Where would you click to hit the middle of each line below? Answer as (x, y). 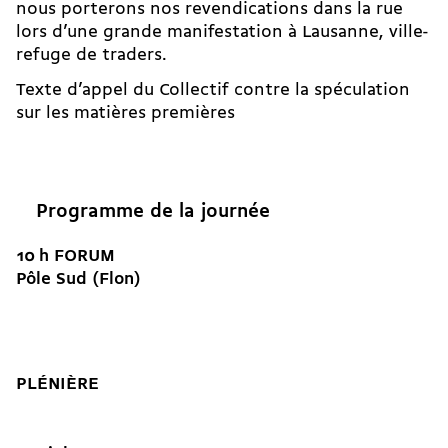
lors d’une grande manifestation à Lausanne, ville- (222, 33)
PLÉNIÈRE (57, 385)
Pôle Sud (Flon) (78, 280)
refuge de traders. (91, 56)
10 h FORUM (65, 257)
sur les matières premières (125, 114)
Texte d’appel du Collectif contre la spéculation (213, 91)
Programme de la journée (153, 212)
